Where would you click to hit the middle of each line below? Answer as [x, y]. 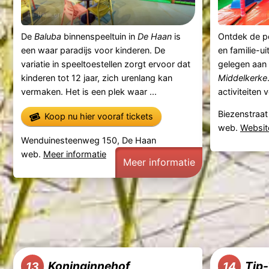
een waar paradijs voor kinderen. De [93, 50]
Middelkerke [242, 77]
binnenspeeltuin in [99, 36]
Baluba [47, 36]
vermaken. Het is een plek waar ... [89, 91]
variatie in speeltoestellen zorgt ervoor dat [105, 64]
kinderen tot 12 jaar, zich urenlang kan [96, 77]
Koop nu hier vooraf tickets [98, 116]
